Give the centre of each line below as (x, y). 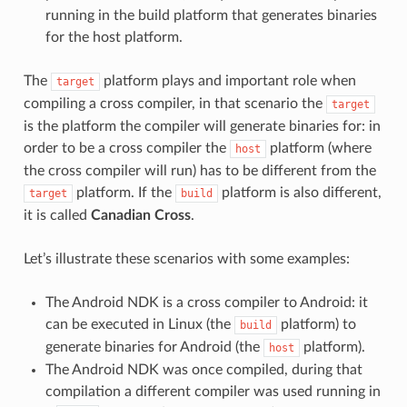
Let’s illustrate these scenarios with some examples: (186, 258)
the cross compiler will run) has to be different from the (199, 170)
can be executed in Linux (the (139, 324)
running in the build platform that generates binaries (211, 15)
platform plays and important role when (228, 80)
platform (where (318, 148)
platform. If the (124, 192)
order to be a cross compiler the (126, 148)
